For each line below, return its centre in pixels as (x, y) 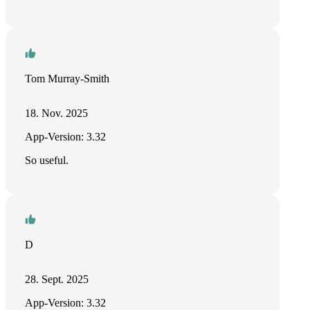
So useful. (47, 160)
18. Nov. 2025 (56, 113)
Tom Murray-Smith (67, 79)
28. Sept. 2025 (57, 279)
